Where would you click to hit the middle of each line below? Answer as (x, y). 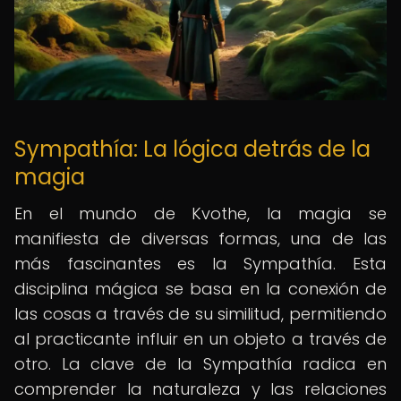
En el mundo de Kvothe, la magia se (200, 213)
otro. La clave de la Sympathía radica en (200, 364)
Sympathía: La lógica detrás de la (192, 149)
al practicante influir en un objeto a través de (200, 339)
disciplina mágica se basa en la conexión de (200, 289)
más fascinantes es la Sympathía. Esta (200, 264)
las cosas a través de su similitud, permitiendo (200, 314)
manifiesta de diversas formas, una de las (200, 239)
